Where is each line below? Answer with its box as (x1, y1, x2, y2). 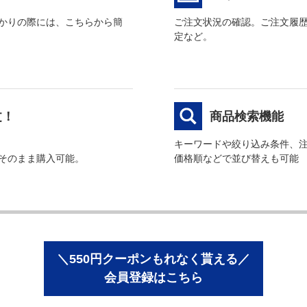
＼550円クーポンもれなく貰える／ (57, 252, 250, 266)
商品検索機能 (210, 110, 284, 123)
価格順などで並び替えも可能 (174, 153, 299, 164)
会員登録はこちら (104, 271, 203, 284)
